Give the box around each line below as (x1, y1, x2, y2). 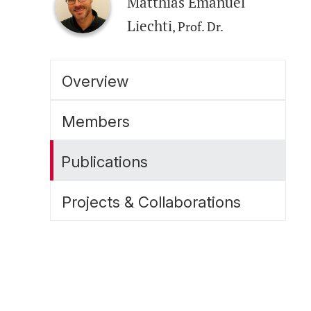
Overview (62, 72, 128, 90)
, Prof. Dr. (171, 18, 224, 35)
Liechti (126, 16, 172, 35)
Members (62, 112, 130, 131)
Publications (61, 152, 148, 171)
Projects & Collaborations (62, 192, 241, 211)
